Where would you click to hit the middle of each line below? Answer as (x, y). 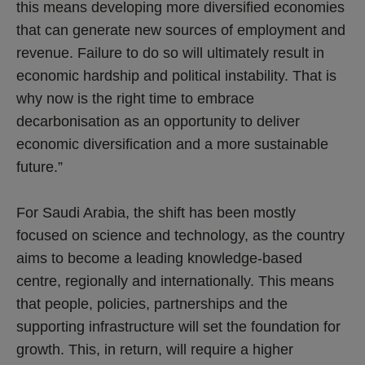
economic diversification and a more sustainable (172, 144)
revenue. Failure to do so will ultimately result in (170, 53)
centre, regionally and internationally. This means (175, 281)
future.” (40, 167)
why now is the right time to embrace (135, 98)
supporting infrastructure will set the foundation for (178, 326)
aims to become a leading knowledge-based (159, 258)
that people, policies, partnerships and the (152, 303)
